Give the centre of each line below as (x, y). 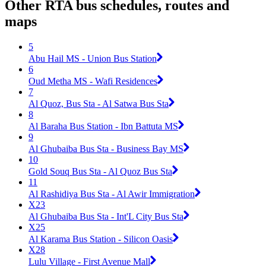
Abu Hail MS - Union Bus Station (93, 58)
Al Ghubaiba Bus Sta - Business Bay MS (106, 148)
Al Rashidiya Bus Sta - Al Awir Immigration (112, 194)
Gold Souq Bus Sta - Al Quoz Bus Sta (100, 171)
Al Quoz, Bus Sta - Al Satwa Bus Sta (99, 103)
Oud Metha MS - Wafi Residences (93, 81)
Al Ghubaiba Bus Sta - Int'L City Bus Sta (106, 216)
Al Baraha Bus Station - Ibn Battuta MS (103, 126)
